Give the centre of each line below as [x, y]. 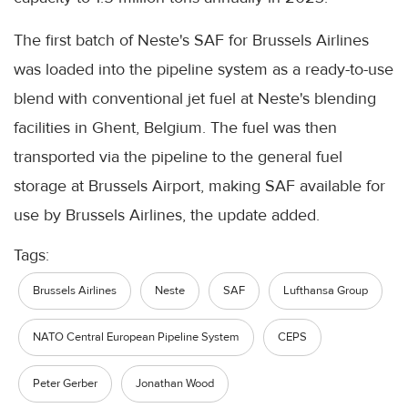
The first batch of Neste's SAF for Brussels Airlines [191, 40]
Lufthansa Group [326, 290]
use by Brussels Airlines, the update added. [167, 214]
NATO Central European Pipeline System [136, 337]
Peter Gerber [65, 383]
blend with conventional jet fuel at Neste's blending [195, 98]
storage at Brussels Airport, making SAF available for [199, 185]
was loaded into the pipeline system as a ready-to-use [204, 69]
